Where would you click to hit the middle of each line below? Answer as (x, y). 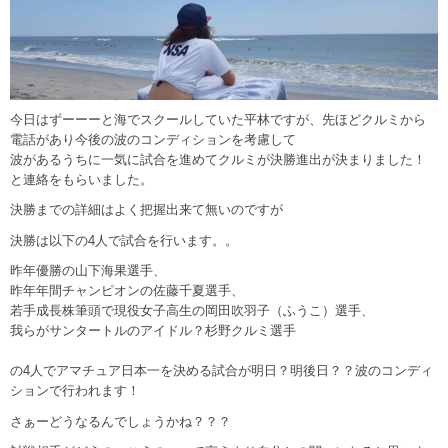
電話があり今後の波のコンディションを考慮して (153, 140)
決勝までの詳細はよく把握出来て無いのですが (146, 210)
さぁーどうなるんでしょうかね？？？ (120, 421)
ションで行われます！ (75, 391)
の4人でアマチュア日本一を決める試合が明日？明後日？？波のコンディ (221, 371)
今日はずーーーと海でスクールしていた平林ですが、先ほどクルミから (218, 120)
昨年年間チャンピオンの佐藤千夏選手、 (127, 291)
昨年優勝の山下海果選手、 (88, 271)
